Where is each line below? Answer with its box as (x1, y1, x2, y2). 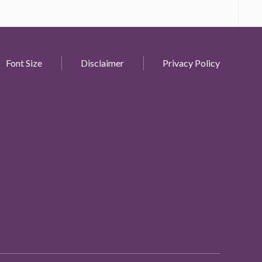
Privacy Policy (163, 57, 220, 68)
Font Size (6, 57, 42, 68)
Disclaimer (81, 57, 124, 68)
